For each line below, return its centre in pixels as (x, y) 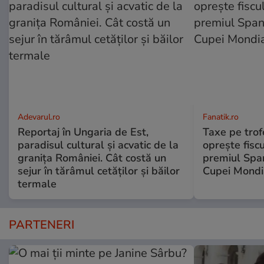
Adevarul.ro (39, 117)
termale (37, 184)
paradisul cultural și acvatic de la (98, 145)
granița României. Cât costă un (92, 158)
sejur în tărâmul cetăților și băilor (99, 171)
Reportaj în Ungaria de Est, (83, 132)
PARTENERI (42, 225)
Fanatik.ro (220, 117)
